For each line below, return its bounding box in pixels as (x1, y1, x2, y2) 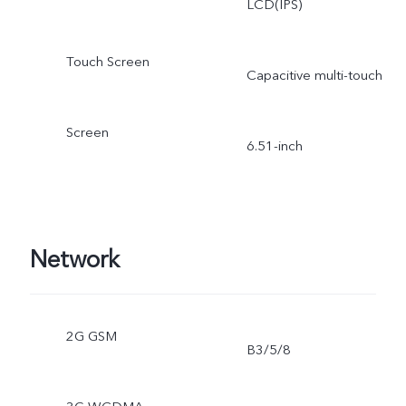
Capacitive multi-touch (246, 65, 382, 84)
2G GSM (65, 327, 117, 346)
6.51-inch (246, 136, 303, 155)
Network (29, 244, 120, 277)
